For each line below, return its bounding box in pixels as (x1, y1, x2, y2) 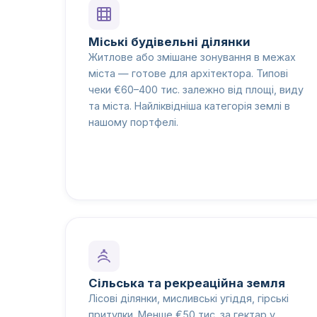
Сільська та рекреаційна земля (88, 276, 285, 291)
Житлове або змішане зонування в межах (88, 50, 296, 63)
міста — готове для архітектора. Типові (88, 67, 288, 79)
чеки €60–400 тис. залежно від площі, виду (88, 83, 304, 96)
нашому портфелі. (88, 115, 178, 128)
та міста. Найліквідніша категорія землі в (88, 99, 290, 112)
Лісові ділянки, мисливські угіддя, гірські (88, 292, 289, 305)
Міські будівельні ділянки (88, 34, 250, 49)
